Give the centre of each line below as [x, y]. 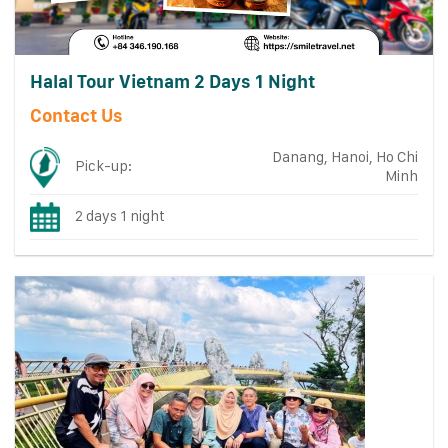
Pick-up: [104, 166]
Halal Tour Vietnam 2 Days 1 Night [172, 81]
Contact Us [76, 116]
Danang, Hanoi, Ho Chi [344, 157]
